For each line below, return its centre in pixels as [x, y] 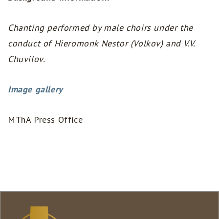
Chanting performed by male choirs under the [100, 28]
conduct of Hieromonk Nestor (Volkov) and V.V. [102, 44]
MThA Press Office [45, 120]
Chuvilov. [27, 59]
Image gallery [35, 89]
